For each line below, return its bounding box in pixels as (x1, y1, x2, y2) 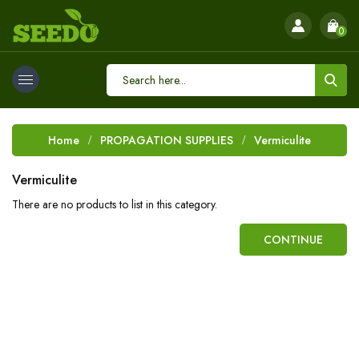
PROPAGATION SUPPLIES (100, 132, 233, 148)
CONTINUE (264, 232, 323, 248)
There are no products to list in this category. (12, 196, 217, 212)
